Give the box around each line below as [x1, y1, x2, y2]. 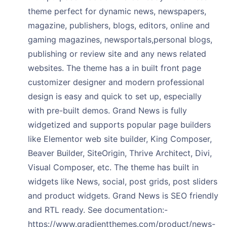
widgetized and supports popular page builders [28, 120, 211, 130]
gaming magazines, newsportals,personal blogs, [28, 34, 212, 45]
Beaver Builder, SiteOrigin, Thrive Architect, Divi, [28, 148, 212, 158]
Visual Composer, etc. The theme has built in [28, 162, 199, 172]
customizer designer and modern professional [28, 77, 204, 87]
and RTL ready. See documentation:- [28, 205, 168, 215]
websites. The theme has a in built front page [28, 63, 201, 73]
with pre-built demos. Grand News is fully [28, 105, 187, 116]
